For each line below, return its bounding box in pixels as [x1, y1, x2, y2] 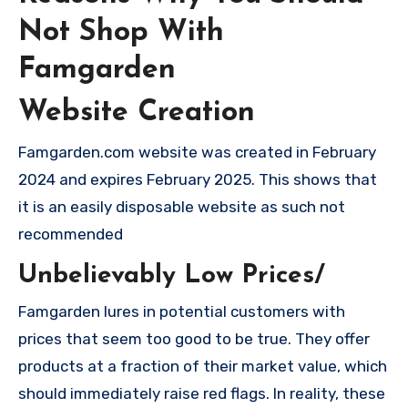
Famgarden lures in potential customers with [18, 302, 345, 321]
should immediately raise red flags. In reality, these [18, 384, 385, 403]
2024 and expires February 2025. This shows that [18, 169, 377, 189]
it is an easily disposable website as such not [18, 197, 345, 216]
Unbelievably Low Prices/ [18, 262, 325, 289]
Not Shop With [18, 17, 224, 47]
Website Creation [18, 98, 255, 128]
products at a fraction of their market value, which [18, 357, 387, 376]
